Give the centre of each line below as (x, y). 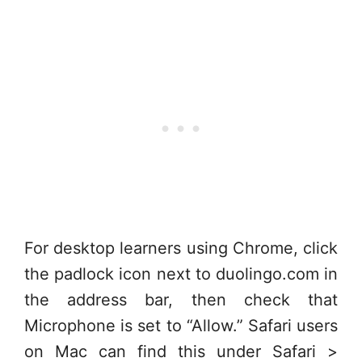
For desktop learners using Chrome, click (181, 248)
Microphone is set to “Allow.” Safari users (181, 325)
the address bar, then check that (181, 299)
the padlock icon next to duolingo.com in (181, 274)
